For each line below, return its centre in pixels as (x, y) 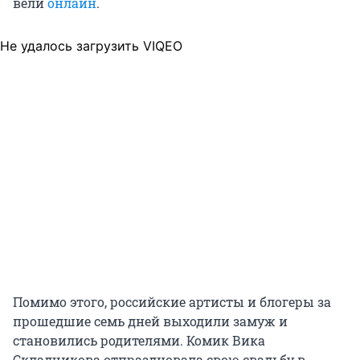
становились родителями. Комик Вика (139, 340)
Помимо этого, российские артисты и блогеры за (172, 301)
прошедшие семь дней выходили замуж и (150, 321)
